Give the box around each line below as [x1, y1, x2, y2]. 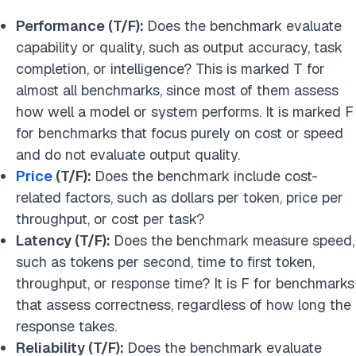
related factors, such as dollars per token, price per [16, 188, 343, 207]
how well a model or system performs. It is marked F [16, 103, 354, 121]
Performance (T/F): [16, 17, 147, 35]
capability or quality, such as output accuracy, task [16, 38, 342, 56]
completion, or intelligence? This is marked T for [16, 60, 325, 78]
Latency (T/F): [16, 231, 114, 250]
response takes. [16, 317, 117, 335]
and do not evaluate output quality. [16, 145, 240, 164]
